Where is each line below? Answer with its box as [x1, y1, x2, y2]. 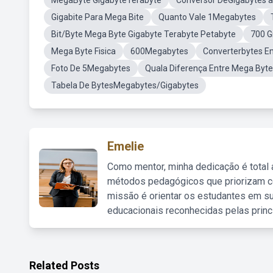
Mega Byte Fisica [51, 46, 116, 56]
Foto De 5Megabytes [51, 63, 130, 73]
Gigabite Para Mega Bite [51, 12, 144, 22]
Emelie [107, 139, 144, 154]
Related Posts [29, 259, 99, 272]
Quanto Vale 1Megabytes [158, 12, 256, 22]
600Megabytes [130, 46, 188, 56]
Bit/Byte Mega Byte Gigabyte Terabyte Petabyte [51, 29, 236, 39]
